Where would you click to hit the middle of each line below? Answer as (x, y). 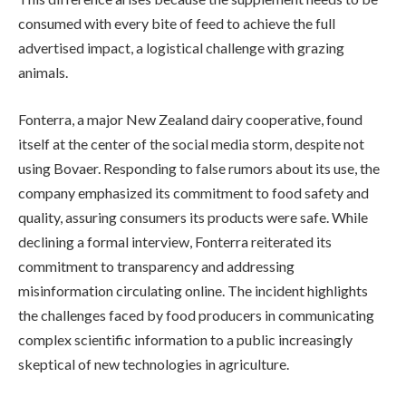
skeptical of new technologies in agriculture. (154, 363)
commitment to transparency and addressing (156, 266)
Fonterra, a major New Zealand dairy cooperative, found (190, 119)
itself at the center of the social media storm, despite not (191, 143)
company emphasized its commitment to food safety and (193, 192)
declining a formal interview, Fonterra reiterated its (175, 241)
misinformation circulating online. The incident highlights (193, 290)
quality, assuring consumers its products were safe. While (193, 217)
